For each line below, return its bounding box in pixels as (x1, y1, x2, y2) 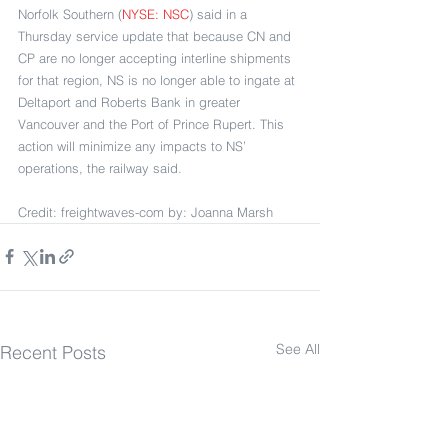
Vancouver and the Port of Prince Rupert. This (18, 115, 288, 132)
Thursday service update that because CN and (18, 27, 295, 44)
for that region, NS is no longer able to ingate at (18, 71, 299, 88)
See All (276, 339, 320, 358)
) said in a (189, 5, 251, 22)
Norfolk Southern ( (18, 5, 122, 22)
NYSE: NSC (122, 5, 189, 22)
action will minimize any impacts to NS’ (18, 137, 250, 154)
